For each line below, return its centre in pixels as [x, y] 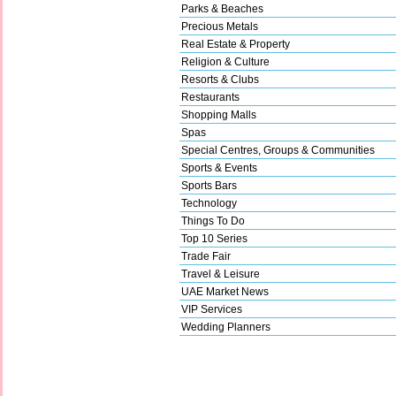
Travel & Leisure [221, 274]
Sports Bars [209, 185]
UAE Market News [225, 291]
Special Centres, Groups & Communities [278, 150]
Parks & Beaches [222, 8]
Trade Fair [206, 256]
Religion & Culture [225, 61]
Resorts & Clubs [220, 79]
